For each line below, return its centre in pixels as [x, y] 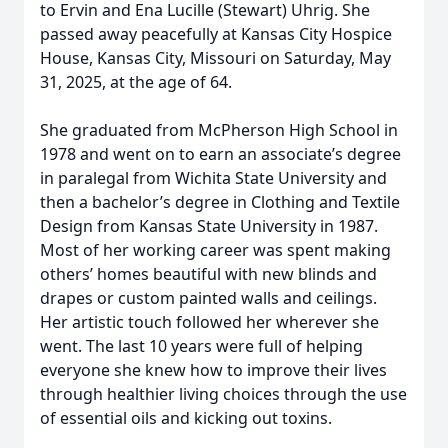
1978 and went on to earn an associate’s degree [220, 154]
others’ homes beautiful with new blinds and [208, 274]
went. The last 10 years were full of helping [201, 346]
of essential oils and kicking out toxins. [186, 418]
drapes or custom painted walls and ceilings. [208, 298]
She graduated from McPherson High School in [219, 130]
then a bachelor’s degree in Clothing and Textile [220, 202]
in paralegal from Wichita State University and [213, 178]
